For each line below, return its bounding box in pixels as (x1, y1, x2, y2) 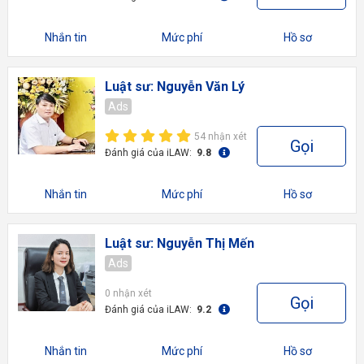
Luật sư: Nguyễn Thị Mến (105, 235, 254, 251)
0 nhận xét (105, 287, 152, 299)
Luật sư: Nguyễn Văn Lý (105, 78, 245, 94)
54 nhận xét (194, 130, 247, 142)
